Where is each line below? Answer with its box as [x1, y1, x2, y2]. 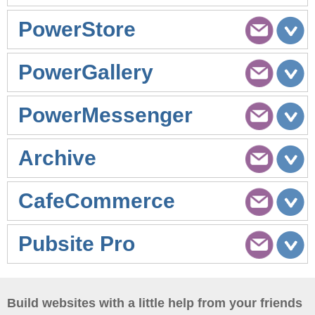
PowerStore [18, 18, 136, 41]
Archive [18, 146, 96, 169]
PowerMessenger [18, 103, 193, 127]
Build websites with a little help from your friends [7, 296, 302, 310]
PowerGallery [18, 60, 153, 84]
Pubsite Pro [18, 232, 135, 255]
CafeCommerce [18, 189, 175, 212]
